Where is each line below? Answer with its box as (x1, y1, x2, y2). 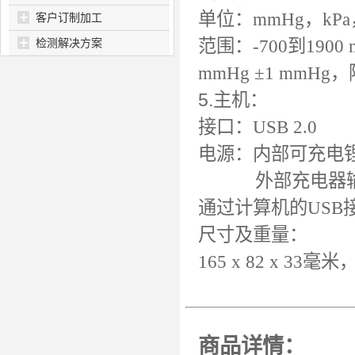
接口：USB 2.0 (198, 116, 318, 137)
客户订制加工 (36, 11, 102, 24)
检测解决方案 (36, 36, 102, 49)
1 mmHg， (265, 63, 349, 83)
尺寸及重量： (198, 224, 308, 245)
